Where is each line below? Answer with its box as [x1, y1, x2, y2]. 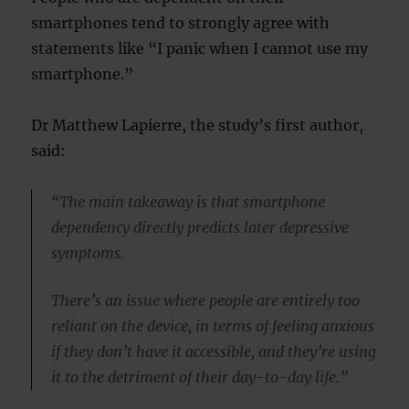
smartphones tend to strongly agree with [31, 14, 330, 32]
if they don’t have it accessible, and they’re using [50, 341, 376, 361]
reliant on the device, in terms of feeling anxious [50, 316, 374, 335]
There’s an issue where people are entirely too [50, 290, 360, 309]
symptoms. [50, 244, 124, 262]
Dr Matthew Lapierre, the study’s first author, [31, 116, 364, 134]
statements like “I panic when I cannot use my [31, 39, 369, 58]
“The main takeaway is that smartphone [50, 193, 325, 211]
